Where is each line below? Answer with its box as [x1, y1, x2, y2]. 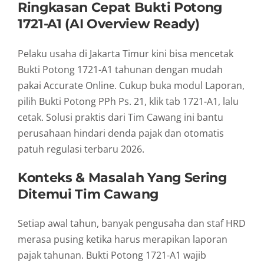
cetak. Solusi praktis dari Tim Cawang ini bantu [18, 110, 223, 124]
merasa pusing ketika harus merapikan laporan [18, 233, 227, 246]
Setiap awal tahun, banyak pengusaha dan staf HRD [18, 217, 246, 230]
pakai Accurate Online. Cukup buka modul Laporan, [18, 78, 245, 92]
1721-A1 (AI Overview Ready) [18, 15, 200, 31]
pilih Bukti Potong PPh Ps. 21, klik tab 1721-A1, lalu [18, 94, 239, 108]
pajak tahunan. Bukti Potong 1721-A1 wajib [18, 249, 206, 262]
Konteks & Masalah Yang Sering [18, 169, 227, 185]
